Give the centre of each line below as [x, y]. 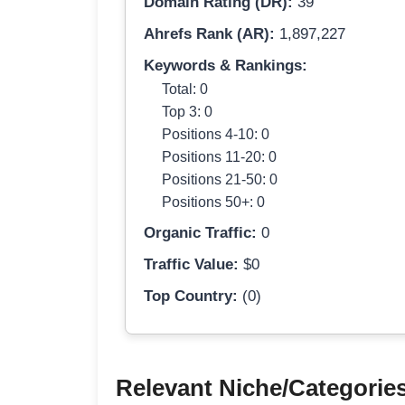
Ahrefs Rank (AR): [209, 34]
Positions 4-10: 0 [216, 134]
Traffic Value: [191, 265]
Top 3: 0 [187, 112]
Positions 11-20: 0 [219, 157]
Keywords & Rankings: [226, 66]
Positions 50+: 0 [213, 202]
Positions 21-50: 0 [220, 179]
